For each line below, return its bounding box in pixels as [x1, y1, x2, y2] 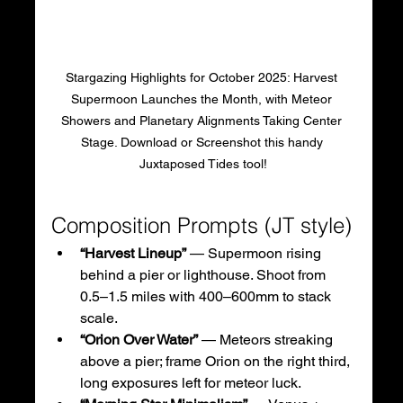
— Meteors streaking [197, 330, 336, 348]
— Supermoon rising [185, 244, 325, 262]
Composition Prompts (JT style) [50, 211, 352, 238]
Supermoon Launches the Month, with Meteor [71, 91, 336, 106]
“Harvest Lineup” [79, 244, 186, 262]
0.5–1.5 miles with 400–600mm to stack [79, 287, 335, 305]
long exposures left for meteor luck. [79, 373, 301, 391]
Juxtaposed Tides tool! [139, 156, 268, 171]
